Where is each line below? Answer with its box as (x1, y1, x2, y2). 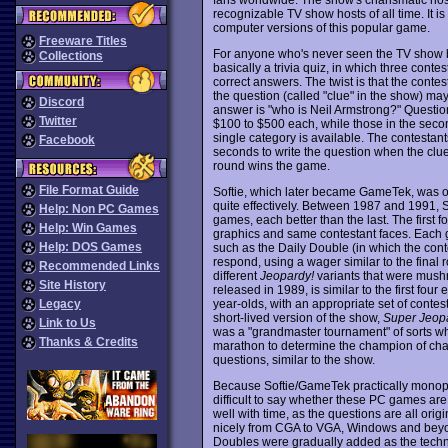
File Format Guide (39, 183, 139, 197)
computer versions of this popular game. (212, 20, 430, 35)
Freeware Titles (39, 34, 127, 48)
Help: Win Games (39, 221, 137, 235)
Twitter (39, 114, 77, 128)
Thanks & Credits (39, 335, 138, 349)
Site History (39, 278, 106, 292)
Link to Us (39, 316, 96, 330)
